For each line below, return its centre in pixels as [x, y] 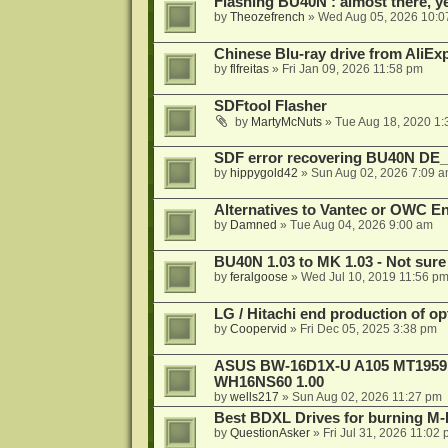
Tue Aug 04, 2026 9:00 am [361, 225]
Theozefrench [267, 17]
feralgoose [258, 277]
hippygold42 [263, 173]
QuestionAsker [269, 433]
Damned [253, 225]
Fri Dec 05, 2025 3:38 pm [368, 329]
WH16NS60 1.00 [268, 382]
